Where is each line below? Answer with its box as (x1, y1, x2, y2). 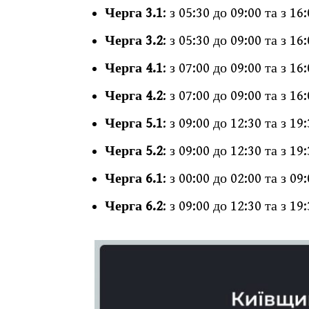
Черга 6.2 (105, 199, 163, 215)
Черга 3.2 (105, 33, 163, 49)
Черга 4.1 (105, 61, 163, 77)
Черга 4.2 (105, 88, 163, 104)
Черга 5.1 (105, 116, 163, 132)
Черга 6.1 (105, 171, 163, 187)
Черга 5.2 (105, 143, 163, 159)
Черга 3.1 (105, 6, 163, 21)
